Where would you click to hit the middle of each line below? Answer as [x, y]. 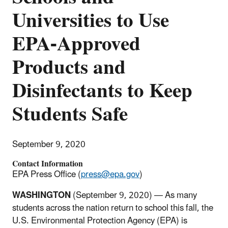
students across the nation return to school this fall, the [113, 208]
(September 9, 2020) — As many [135, 195]
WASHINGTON [42, 195]
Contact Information [48, 164]
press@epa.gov [110, 174]
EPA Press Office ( [47, 174]
